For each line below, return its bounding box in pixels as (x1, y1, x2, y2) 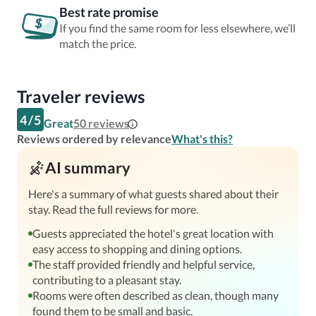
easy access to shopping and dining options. (32, 242, 242, 255)
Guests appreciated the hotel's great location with (32, 226, 274, 240)
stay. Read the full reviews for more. (28, 202, 198, 216)
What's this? (171, 132, 233, 145)
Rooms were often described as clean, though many (32, 288, 279, 302)
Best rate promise (59, 4, 159, 20)
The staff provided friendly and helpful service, (32, 257, 255, 271)
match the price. (59, 37, 136, 50)
